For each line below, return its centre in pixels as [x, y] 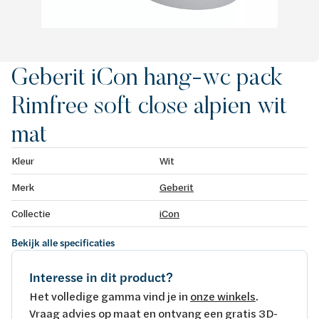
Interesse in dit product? [101, 277]
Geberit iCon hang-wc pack [147, 76]
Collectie [31, 213]
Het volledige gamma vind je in [110, 296]
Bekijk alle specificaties [63, 242]
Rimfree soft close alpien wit [149, 104]
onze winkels [223, 296]
